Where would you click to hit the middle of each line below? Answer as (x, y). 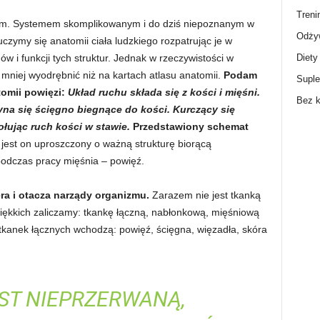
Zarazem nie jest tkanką (205, 195)
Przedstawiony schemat (190, 126)
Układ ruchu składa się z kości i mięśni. (164, 92)
